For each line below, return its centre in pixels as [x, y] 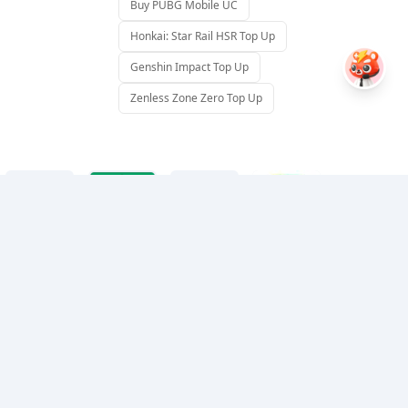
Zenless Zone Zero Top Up [196, 98]
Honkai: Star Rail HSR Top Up [203, 36]
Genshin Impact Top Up [189, 67]
